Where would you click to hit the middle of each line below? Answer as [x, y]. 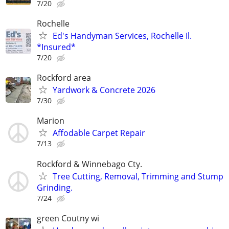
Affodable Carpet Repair [99, 133]
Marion [51, 121]
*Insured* [56, 47]
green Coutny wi [68, 218]
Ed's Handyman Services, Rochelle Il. [122, 36]
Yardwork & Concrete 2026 [104, 90]
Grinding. [55, 187]
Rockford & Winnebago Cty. [89, 164]
